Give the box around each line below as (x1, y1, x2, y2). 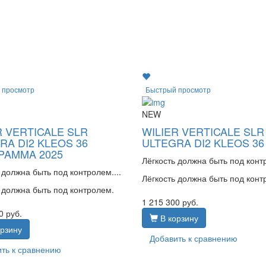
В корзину (157, 212, 198, 224)
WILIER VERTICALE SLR (141, 123, 264, 140)
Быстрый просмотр (145, 84, 211, 95)
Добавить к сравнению (149, 232, 237, 245)
